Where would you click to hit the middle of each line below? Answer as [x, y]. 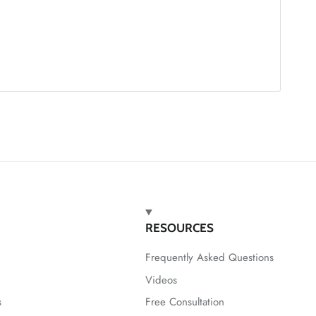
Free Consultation [184, 302]
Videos [161, 280]
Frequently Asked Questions [209, 258]
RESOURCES [179, 228]
